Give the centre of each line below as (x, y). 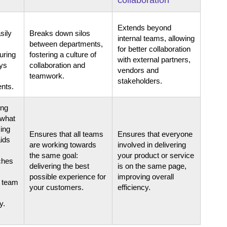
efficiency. (134, 187)
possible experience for (68, 176)
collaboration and (57, 65)
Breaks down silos (60, 33)
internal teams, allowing (156, 38)
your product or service (156, 155)
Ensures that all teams (66, 134)
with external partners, (154, 59)
